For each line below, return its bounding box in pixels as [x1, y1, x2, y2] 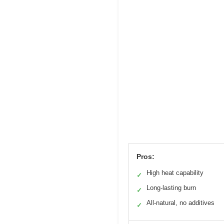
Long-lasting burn [146, 183, 196, 191]
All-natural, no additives [146, 198, 214, 206]
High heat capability [146, 168, 203, 176]
